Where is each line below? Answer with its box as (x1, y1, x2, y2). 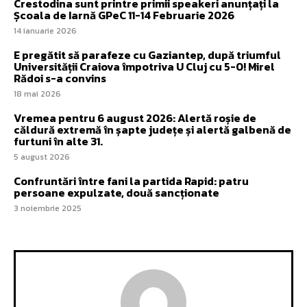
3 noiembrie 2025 (14, 201, 82, 214)
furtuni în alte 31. (14, 132, 103, 149)
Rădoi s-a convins (14, 69, 106, 86)
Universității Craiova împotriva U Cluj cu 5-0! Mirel (14, 58, 275, 75)
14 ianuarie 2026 (14, 24, 77, 37)
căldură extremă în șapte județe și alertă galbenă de (14, 121, 291, 138)
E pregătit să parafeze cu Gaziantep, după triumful (14, 46, 281, 63)
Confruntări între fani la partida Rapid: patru (14, 172, 249, 189)
